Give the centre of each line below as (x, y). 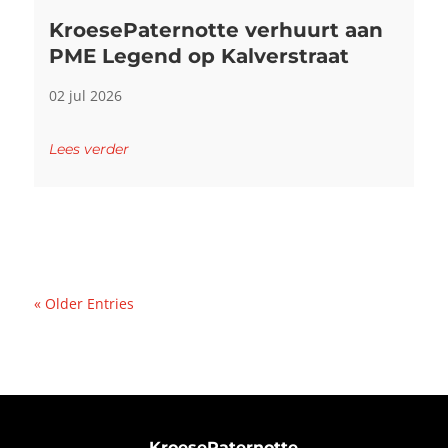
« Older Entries (83, 303)
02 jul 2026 (85, 95)
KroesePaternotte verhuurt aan (215, 29)
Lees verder (88, 148)
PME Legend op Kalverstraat (198, 55)
